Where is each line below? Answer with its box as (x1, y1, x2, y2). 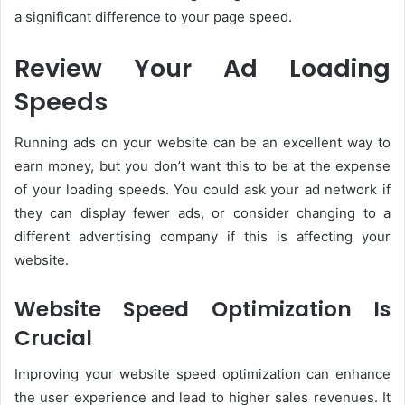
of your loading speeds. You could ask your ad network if (14, 180, 391, 198)
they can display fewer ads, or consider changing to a (14, 203, 391, 221)
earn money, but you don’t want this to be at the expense (14, 156, 391, 174)
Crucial (14, 323, 92, 353)
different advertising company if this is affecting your (14, 227, 391, 245)
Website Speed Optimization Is (14, 294, 391, 324)
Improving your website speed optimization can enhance (14, 365, 391, 383)
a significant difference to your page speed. (14, 8, 292, 26)
